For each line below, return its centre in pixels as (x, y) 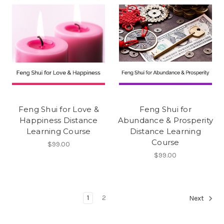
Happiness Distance (59, 120)
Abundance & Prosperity (165, 120)
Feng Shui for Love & (58, 109)
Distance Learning (165, 131)
